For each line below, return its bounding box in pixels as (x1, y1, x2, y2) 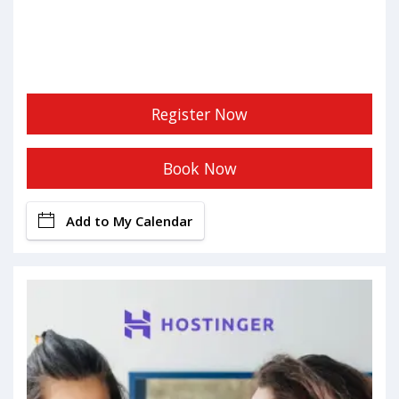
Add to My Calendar (66, 212, 192, 231)
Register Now (151, 103, 248, 126)
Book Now (162, 158, 237, 180)
